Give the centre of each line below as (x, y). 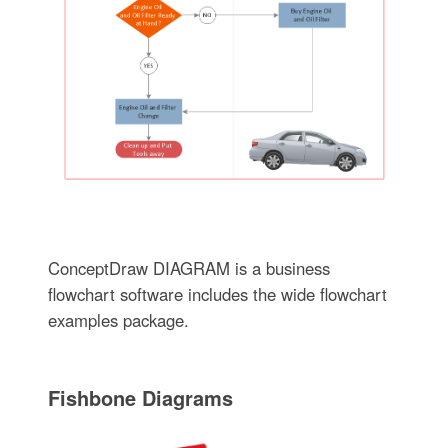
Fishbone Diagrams (140, 398)
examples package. (118, 320)
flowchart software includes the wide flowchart (217, 294)
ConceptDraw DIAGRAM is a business (188, 268)
